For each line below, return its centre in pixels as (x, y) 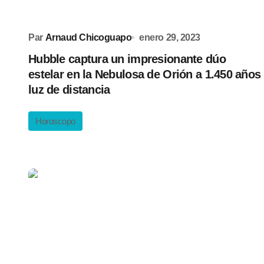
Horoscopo (55, 121)
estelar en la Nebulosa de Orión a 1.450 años (145, 74)
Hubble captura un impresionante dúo (127, 59)
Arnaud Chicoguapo (88, 37)
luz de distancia (69, 90)
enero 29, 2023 (170, 37)
